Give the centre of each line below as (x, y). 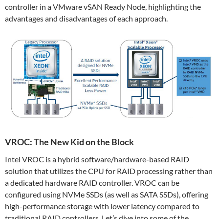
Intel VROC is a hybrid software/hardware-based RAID (97, 159)
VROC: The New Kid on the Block (69, 142)
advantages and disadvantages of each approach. (86, 18)
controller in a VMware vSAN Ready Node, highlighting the (103, 6)
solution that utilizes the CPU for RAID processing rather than (109, 171)
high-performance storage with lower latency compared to (102, 206)
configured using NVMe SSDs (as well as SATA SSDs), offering (107, 194)
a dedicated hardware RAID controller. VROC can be (92, 182)
